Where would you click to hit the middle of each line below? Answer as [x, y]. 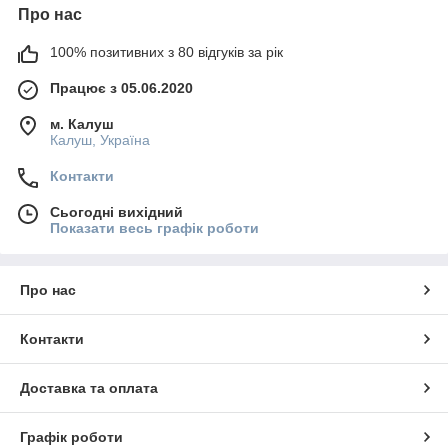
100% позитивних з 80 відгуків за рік [166, 51]
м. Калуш [82, 123]
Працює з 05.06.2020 [121, 87]
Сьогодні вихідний [116, 211]
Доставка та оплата [89, 387]
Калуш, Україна [100, 139]
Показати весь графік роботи [154, 227]
